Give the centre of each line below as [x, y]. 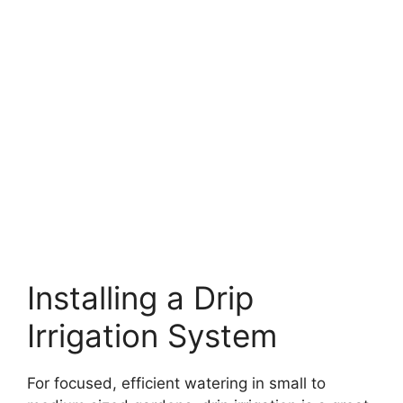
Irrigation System [152, 335]
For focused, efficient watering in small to [176, 383]
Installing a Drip [140, 297]
